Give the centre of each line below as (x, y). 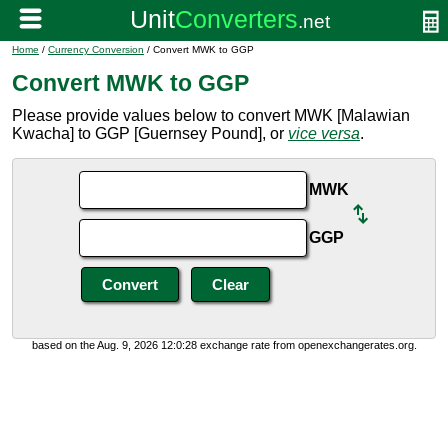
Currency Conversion (96, 49)
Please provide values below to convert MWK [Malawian (211, 115)
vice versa (324, 133)
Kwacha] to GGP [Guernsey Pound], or (150, 133)
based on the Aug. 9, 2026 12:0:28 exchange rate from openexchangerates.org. (224, 345)
